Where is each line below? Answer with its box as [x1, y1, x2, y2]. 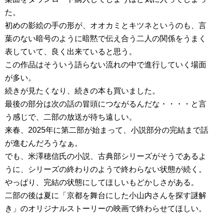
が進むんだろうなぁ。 [5, 139, 82, 147]
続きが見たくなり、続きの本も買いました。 [5, 87, 160, 95]
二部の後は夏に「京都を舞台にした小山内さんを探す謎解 [5, 191, 206, 200]
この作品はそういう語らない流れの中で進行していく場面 [5, 61, 206, 69]
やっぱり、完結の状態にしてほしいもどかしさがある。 [5, 178, 199, 186]
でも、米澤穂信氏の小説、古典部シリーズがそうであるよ [5, 152, 206, 160]
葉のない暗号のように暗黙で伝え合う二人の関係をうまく [5, 34, 206, 43]
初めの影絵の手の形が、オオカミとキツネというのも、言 [5, 21, 206, 30]
